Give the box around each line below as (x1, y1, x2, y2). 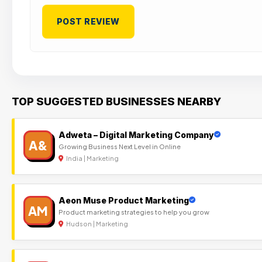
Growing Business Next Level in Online (58, 142, 181, 150)
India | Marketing (65, 154, 119, 162)
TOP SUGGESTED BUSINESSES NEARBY (12, 95, 221, 108)
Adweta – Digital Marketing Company (58, 129, 214, 140)
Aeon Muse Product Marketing (58, 195, 189, 205)
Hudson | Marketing (65, 219, 128, 227)
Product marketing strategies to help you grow (58, 207, 209, 216)
